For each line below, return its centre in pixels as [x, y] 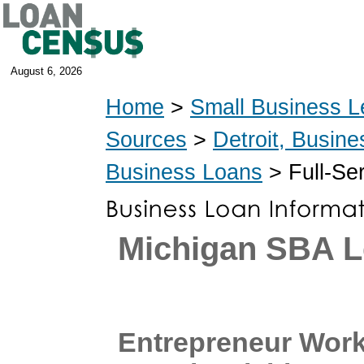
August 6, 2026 [46, 71]
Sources [146, 139]
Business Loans [184, 172]
